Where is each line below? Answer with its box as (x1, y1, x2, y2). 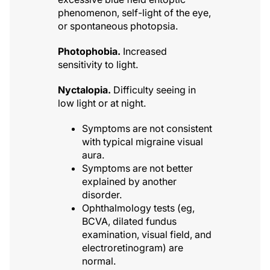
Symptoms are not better (82, 162, 193, 174)
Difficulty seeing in (111, 83, 196, 96)
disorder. (82, 188, 122, 201)
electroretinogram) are (82, 241, 183, 254)
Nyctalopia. (58, 83, 111, 96)
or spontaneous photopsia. (58, 19, 178, 32)
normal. (82, 254, 116, 267)
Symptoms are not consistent (82, 122, 212, 134)
